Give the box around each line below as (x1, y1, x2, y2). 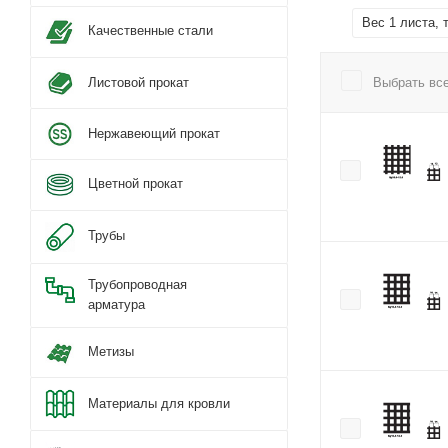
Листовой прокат (88, 74, 189, 90)
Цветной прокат (88, 176, 183, 192)
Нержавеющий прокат (88, 125, 220, 141)
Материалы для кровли (88, 395, 230, 411)
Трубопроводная (88, 276, 187, 292)
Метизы (88, 344, 134, 360)
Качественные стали (88, 23, 213, 39)
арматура (88, 296, 145, 312)
